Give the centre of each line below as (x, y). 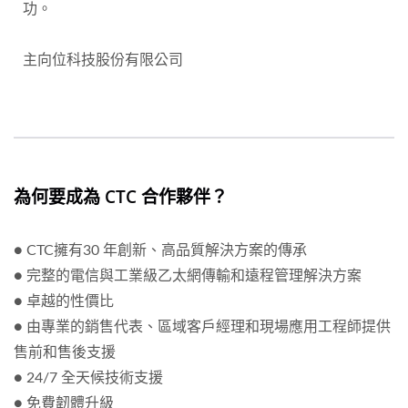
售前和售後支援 (65, 353)
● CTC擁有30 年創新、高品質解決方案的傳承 (160, 251)
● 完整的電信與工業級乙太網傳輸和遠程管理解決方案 (188, 276)
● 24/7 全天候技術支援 (88, 378)
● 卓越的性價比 (64, 302)
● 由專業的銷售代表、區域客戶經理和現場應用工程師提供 (202, 327)
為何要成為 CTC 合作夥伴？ (121, 197)
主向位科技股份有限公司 (103, 61)
